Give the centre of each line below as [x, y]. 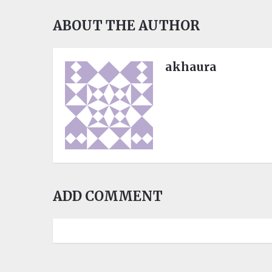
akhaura [191, 66]
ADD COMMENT [108, 196]
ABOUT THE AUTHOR [126, 25]
